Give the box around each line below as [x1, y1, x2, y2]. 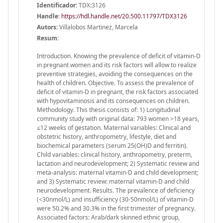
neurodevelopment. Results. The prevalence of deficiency [37, 186, 195, 195]
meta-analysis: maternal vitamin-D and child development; [37, 168, 198, 177]
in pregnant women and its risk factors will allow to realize [37, 60, 197, 69]
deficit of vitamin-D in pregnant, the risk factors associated [37, 87, 198, 96]
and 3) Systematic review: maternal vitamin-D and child [37, 177, 189, 186]
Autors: [37, 22, 58, 31]
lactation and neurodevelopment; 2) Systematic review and [37, 159, 199, 168]
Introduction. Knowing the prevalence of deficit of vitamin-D [37, 51, 201, 60]
